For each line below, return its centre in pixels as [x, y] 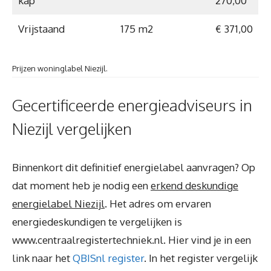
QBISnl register [108, 258]
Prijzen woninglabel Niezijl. [60, 68]
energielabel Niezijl [58, 203]
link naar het [42, 258]
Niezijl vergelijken [72, 128]
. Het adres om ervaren [158, 203]
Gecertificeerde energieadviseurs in [132, 105]
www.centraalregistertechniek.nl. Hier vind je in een [132, 240]
